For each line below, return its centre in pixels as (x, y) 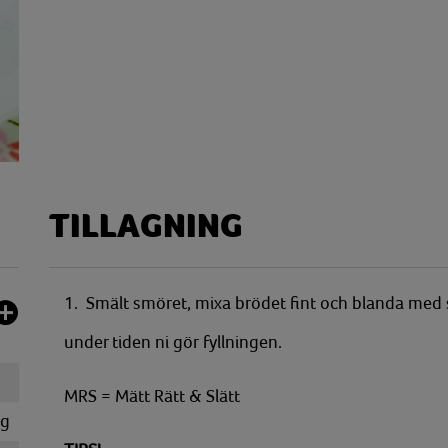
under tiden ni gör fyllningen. (173, 342)
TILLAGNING (146, 226)
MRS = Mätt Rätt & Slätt (152, 396)
